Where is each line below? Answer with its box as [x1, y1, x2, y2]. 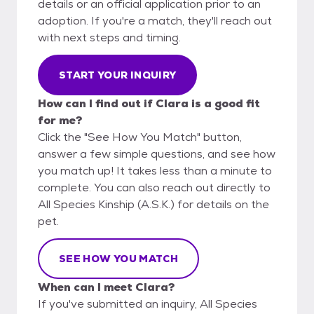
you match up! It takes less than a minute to [38, 163, 272, 178]
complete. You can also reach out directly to [38, 179, 271, 195]
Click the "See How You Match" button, [38, 129, 242, 144]
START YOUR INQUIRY [59, 68, 177, 81]
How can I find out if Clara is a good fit [38, 95, 260, 111]
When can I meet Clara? [38, 279, 175, 294]
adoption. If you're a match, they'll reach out [38, 13, 272, 28]
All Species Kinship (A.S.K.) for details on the [38, 196, 269, 212]
